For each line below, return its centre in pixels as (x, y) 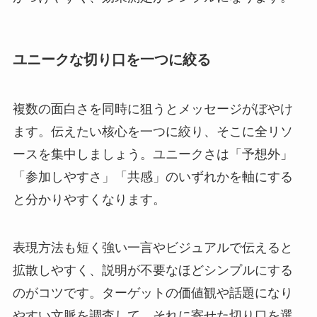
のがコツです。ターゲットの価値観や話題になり (152, 293)
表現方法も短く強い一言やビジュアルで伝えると (152, 247)
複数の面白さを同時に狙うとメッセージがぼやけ (152, 109)
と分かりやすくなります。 (89, 199)
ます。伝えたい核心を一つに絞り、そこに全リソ (152, 131)
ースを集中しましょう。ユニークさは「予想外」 (152, 154)
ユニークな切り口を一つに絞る (111, 60)
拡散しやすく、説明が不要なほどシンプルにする (152, 270)
